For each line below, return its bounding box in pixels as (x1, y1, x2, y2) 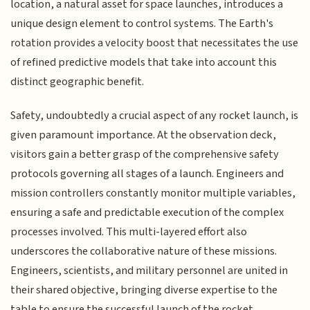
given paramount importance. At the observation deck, (10, 126, 277, 143)
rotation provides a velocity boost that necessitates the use (10, 35, 299, 52)
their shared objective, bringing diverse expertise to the (10, 281, 278, 298)
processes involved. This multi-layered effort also (10, 223, 248, 240)
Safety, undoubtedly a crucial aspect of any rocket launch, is (10, 107, 299, 124)
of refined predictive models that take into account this (10, 54, 277, 71)
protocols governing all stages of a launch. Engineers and (10, 165, 284, 182)
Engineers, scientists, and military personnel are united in (10, 262, 289, 279)
